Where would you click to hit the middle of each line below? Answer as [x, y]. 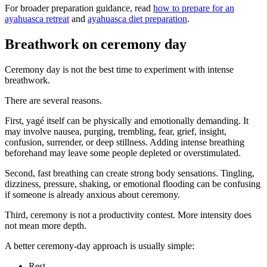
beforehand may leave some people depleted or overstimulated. [123, 153]
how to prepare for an [194, 8]
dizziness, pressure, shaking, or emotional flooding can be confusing [133, 184]
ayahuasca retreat [37, 19]
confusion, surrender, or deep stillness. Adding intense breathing [125, 142]
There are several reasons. [53, 100]
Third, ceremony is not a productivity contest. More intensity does [128, 215]
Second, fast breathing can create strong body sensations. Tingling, [130, 173]
